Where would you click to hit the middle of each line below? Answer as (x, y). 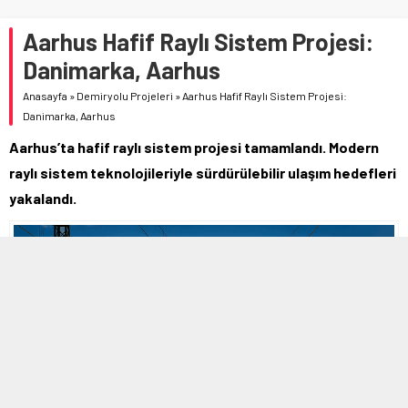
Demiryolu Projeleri (125, 95)
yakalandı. (43, 198)
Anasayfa (45, 95)
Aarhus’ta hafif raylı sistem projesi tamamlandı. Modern (194, 147)
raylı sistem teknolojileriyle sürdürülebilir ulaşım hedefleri (203, 172)
